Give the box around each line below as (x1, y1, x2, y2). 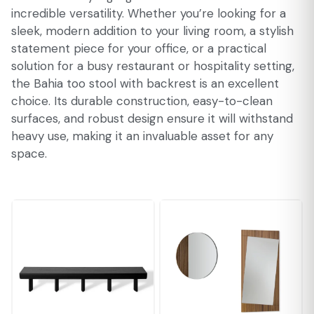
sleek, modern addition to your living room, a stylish (11, 23, 294, 39)
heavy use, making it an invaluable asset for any (11, 128, 273, 144)
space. (11, 146, 47, 161)
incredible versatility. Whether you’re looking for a (11, 6, 286, 21)
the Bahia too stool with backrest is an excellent (11, 76, 279, 91)
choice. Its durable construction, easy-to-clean (11, 93, 273, 109)
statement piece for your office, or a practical (11, 41, 266, 56)
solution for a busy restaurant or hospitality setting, (11, 58, 294, 74)
